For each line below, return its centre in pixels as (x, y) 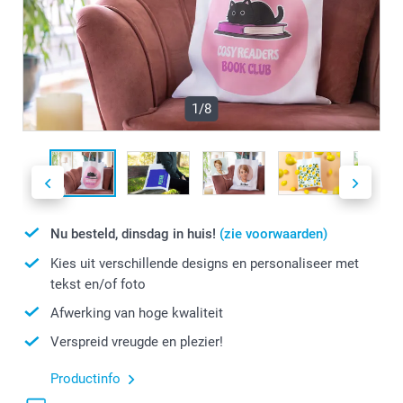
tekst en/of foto (98, 284)
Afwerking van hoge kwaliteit (137, 313)
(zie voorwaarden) (273, 233)
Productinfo (85, 378)
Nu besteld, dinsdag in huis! (135, 233)
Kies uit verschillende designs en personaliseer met (205, 264)
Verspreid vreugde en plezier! (137, 342)
